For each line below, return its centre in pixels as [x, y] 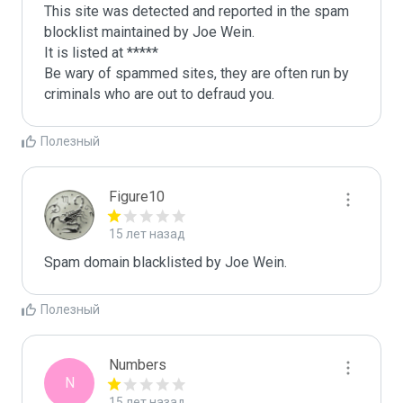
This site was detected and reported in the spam [197, 11]
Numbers [138, 365]
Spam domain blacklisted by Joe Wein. [166, 262]
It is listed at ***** [101, 53]
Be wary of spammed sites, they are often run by [197, 73]
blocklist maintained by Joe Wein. [149, 32]
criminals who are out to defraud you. [159, 94]
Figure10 [137, 197]
